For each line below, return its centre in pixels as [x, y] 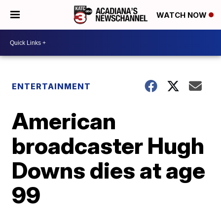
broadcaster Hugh [108, 146]
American [64, 121]
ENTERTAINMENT [52, 86]
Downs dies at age [109, 170]
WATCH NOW [183, 15]
